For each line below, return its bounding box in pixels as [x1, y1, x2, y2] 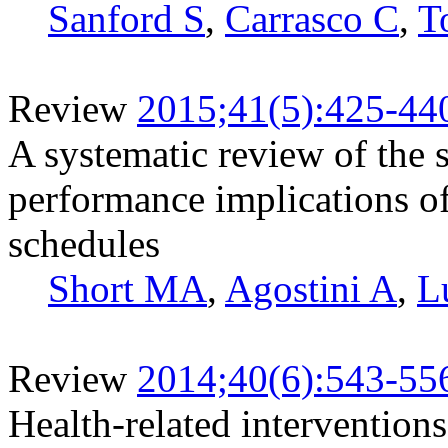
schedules [8, 221, 160, 265]
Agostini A [225, 266, 397, 310]
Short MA [48, 266, 207, 310]
